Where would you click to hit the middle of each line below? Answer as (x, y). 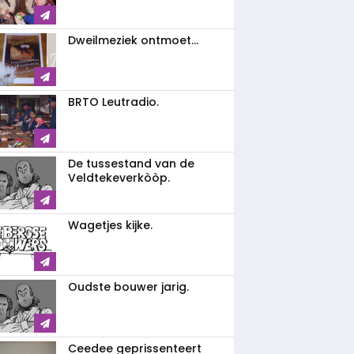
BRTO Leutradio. (113, 102)
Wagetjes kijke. (110, 225)
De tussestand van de (131, 164)
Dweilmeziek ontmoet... (133, 40)
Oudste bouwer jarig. (128, 287)
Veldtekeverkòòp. (119, 178)
